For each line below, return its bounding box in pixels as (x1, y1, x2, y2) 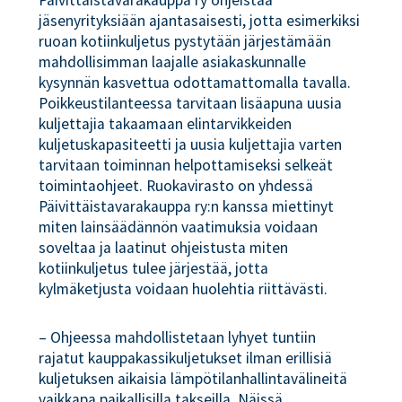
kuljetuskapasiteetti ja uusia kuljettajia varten (39, 135, 343, 155)
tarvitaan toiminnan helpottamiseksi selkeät (39, 155, 334, 176)
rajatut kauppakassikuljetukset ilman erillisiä (39, 348, 333, 369)
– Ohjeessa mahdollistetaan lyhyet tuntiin (39, 328, 317, 348)
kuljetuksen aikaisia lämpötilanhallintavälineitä (39, 369, 348, 389)
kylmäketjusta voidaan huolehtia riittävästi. (39, 279, 328, 300)
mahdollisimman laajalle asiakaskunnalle (39, 52, 307, 73)
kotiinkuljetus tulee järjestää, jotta (39, 258, 269, 279)
